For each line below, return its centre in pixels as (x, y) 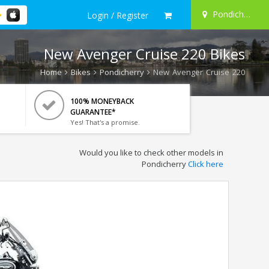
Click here (205, 164)
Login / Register (118, 15)
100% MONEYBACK (102, 101)
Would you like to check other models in (151, 153)
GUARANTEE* (93, 112)
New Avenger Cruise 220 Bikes (144, 54)
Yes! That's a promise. (105, 122)
